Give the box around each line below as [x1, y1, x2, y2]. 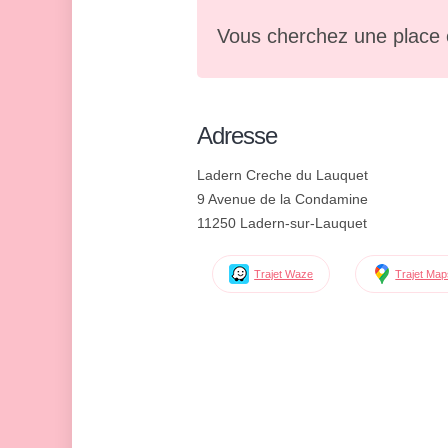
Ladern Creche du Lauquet [197, 167, 368, 183]
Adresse [197, 122, 277, 149]
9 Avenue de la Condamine [197, 191, 368, 207]
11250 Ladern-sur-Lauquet [197, 215, 367, 231]
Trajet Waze [254, 268, 314, 280]
